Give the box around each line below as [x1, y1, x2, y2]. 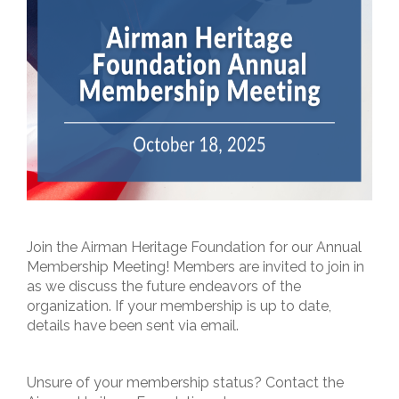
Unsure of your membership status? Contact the [27, 373, 344, 391]
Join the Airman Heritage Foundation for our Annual [27, 238, 362, 256]
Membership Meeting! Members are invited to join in [27, 257, 364, 275]
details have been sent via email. [27, 316, 239, 334]
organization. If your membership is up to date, [27, 297, 331, 314]
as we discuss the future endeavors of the [27, 277, 301, 295]
